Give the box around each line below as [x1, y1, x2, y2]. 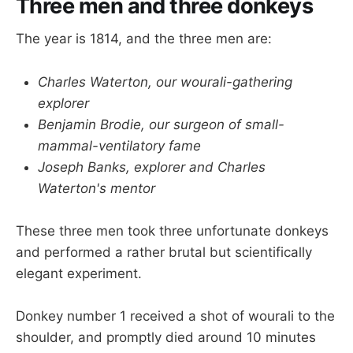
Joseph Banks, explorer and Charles [38, 158, 266, 175]
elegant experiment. [16, 265, 142, 281]
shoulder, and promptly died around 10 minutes [16, 329, 316, 346]
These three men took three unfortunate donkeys [16, 222, 329, 239]
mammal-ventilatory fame [38, 137, 201, 154]
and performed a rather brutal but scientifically [16, 243, 312, 260]
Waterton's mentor [38, 180, 155, 196]
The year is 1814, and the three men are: [16, 31, 272, 47]
